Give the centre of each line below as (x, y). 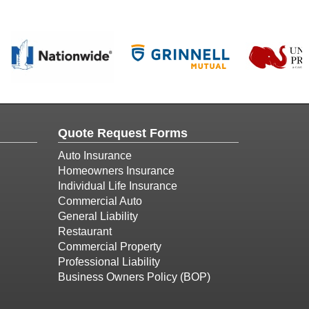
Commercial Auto (100, 201)
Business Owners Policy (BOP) (134, 277)
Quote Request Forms (122, 133)
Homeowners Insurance (116, 171)
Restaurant (84, 231)
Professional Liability (109, 262)
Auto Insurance (94, 156)
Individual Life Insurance (117, 186)
